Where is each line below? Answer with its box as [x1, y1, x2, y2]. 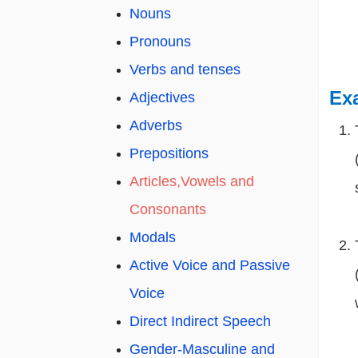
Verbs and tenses [129, 62, 241, 78]
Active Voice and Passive [129, 257, 290, 274]
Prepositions [129, 145, 209, 162]
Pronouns [129, 34, 191, 50]
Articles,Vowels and [129, 173, 254, 190]
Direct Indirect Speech [129, 313, 271, 330]
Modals [129, 229, 176, 246]
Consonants [129, 201, 206, 218]
